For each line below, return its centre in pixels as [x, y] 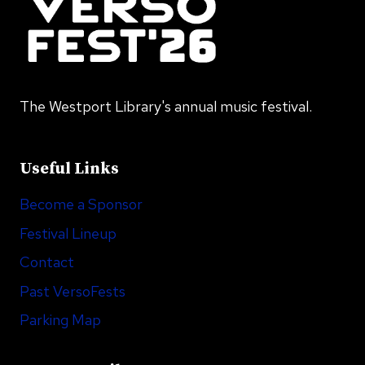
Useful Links [69, 169]
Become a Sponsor [81, 204]
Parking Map [60, 320]
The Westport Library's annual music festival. [166, 107]
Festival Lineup [68, 233]
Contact [47, 262]
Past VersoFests [73, 291]
